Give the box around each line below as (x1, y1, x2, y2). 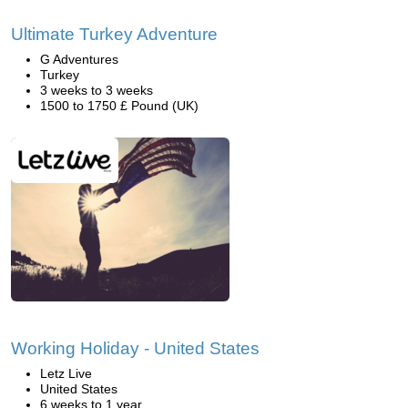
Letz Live (40, 366, 92, 381)
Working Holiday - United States (11, 339, 260, 358)
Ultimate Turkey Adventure (11, 25, 218, 44)
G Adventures (40, 52, 118, 66)
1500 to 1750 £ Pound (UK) (40, 98, 199, 113)
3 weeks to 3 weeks (40, 83, 153, 97)
